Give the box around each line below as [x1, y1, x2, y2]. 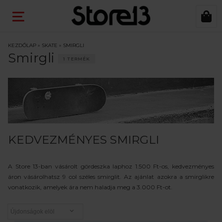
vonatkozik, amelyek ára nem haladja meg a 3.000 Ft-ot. [8, 183, 172, 191]
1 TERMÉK [63, 55, 90, 61]
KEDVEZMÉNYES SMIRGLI [8, 132, 159, 147]
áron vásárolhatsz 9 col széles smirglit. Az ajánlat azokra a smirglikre [8, 172, 214, 180]
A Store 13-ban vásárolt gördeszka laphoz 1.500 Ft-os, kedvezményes [8, 162, 214, 170]
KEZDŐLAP [8, 42, 36, 49]
